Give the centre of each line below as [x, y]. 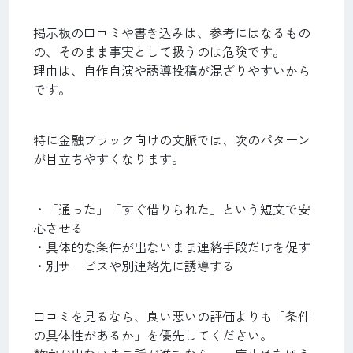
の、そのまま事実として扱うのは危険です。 [159, 51]
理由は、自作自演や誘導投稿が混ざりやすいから [172, 70]
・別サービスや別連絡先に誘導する [134, 265]
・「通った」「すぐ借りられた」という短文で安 [172, 208]
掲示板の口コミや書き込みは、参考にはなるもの [172, 32]
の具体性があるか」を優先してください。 [153, 334]
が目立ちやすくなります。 [109, 158]
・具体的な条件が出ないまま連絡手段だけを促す [172, 246]
